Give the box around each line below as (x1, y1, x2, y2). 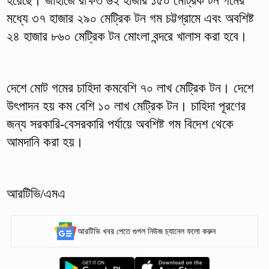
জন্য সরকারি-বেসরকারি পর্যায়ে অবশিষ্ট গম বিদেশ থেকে (6, 116, 234, 132)
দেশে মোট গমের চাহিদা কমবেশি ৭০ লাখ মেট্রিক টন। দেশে (6, 80, 253, 96)
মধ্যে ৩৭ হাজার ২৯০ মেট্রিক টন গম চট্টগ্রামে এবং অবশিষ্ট (6, 11, 254, 26)
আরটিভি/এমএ (6, 186, 65, 202)
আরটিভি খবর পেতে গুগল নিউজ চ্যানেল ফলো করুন (77, 226, 216, 236)
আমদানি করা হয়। (6, 134, 83, 150)
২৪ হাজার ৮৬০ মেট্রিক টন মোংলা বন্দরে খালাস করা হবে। (6, 29, 247, 44)
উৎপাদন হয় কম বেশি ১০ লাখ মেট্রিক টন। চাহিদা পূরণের (6, 98, 246, 114)
